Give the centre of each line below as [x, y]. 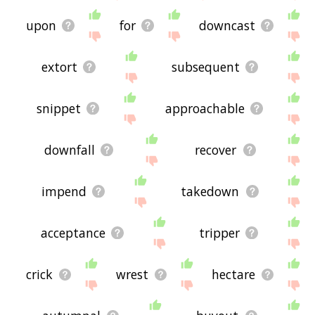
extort [59, 67]
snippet [58, 109]
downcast [227, 26]
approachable [205, 109]
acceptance [73, 233]
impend [64, 192]
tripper [220, 233]
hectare [233, 275]
